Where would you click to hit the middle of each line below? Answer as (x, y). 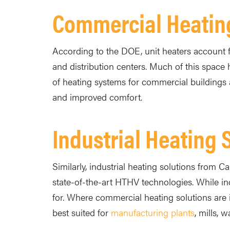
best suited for (82, 212)
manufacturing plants (153, 212)
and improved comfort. (97, 97)
